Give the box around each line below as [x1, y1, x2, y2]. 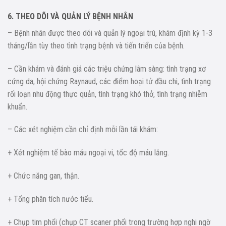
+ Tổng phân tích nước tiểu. [8, 194, 93, 204]
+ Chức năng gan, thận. [8, 171, 79, 181]
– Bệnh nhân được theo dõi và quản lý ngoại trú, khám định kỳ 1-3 [8, 28, 212, 38]
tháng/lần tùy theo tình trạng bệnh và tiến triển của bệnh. [8, 40, 185, 50]
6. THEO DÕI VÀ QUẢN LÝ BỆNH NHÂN [8, 11, 133, 21]
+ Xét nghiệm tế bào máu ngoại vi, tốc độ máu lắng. [8, 148, 169, 158]
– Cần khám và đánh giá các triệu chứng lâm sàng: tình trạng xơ [8, 64, 206, 74]
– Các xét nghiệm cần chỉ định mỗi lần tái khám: [8, 125, 158, 135]
